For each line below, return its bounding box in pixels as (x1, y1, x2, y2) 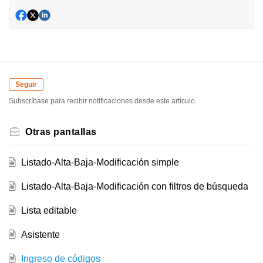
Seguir (15, 80, 37, 89)
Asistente (21, 230, 60, 240)
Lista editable (21, 205, 77, 216)
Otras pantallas (25, 127, 97, 137)
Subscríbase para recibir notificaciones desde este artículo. (9, 97, 197, 106)
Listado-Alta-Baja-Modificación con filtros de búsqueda (21, 181, 248, 192)
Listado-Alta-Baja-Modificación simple (21, 157, 179, 168)
